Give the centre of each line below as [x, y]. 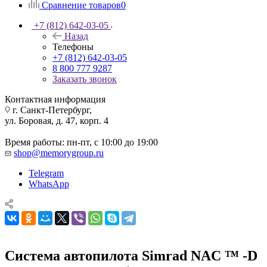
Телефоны [73, 46]
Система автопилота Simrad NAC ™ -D [131, 255]
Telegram [46, 173]
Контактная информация [55, 99]
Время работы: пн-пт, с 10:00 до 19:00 [81, 142]
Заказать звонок [85, 79]
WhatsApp [49, 184]
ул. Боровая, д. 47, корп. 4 [57, 120]
